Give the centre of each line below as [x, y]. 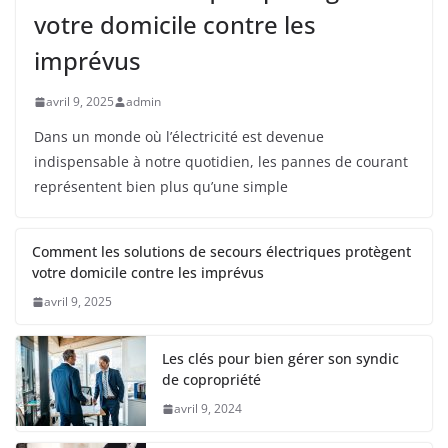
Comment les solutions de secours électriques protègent [221, 252]
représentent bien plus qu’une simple [161, 187]
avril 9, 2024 [208, 409]
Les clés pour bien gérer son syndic [280, 359]
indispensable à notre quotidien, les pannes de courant [221, 162]
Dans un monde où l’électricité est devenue [179, 137]
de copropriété [211, 380]
